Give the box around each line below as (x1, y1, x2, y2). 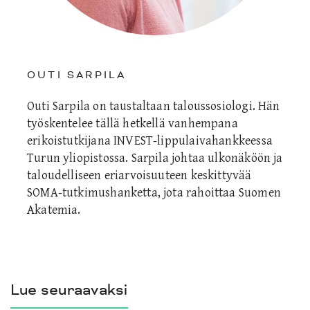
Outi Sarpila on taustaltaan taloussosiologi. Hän (27, 98, 280, 113)
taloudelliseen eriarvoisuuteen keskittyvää (27, 167, 252, 183)
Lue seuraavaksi (10, 280, 128, 300)
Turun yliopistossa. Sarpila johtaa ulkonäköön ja (27, 150, 283, 165)
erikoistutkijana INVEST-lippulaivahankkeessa (27, 133, 273, 148)
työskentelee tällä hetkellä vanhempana (27, 116, 238, 131)
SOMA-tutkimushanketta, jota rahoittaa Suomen (27, 185, 281, 200)
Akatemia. (27, 202, 81, 217)
